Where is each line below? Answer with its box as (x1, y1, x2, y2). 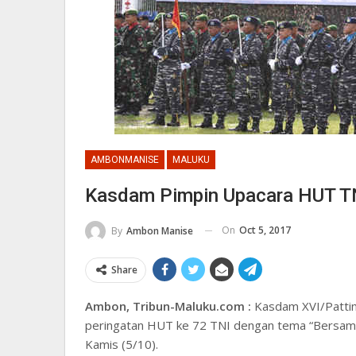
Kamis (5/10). (85, 335, 158, 352)
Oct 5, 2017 (239, 223, 291, 237)
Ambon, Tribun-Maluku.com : (85, 297, 251, 314)
